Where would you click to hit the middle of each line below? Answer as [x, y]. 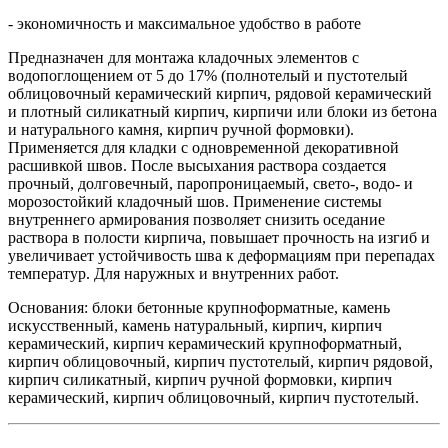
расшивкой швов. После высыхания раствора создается [197, 166]
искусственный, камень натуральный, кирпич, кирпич [195, 326]
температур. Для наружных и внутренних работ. [173, 274]
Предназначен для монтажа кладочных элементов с [183, 58]
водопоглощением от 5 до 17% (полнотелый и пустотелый [208, 76]
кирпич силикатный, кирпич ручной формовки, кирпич [200, 380]
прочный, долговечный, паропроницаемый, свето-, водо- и [210, 184]
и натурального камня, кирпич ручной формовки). [181, 130]
